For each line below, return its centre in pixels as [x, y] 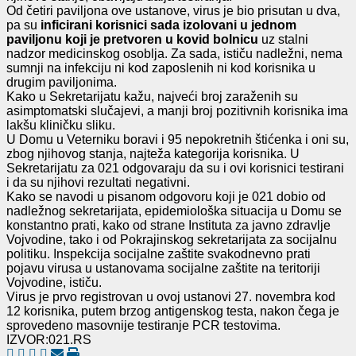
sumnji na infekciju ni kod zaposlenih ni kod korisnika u [161, 68]
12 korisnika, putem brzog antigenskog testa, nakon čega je [173, 311]
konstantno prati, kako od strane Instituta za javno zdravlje [168, 225]
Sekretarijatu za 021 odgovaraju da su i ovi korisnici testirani [175, 168]
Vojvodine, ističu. [54, 282]
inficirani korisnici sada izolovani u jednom [168, 25]
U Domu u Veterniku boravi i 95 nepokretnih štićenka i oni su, [178, 139]
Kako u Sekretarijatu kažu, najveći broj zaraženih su [152, 96]
